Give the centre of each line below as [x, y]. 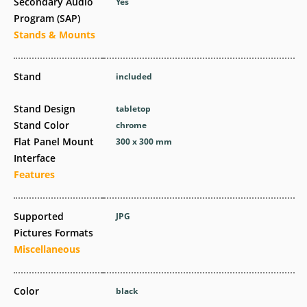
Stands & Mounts [54, 35]
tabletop [134, 109]
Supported [39, 216]
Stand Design [45, 109]
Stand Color [41, 125]
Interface [35, 158]
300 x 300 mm [144, 142]
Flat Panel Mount [54, 142]
